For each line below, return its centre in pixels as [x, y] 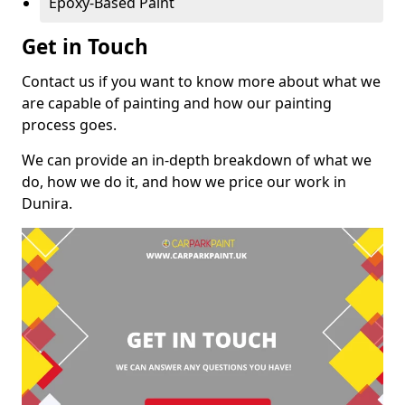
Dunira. [47, 203]
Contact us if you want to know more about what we [201, 81]
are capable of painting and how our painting [177, 103]
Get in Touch [85, 46]
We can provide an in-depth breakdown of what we [197, 160]
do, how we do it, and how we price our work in [184, 181]
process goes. [69, 124]
